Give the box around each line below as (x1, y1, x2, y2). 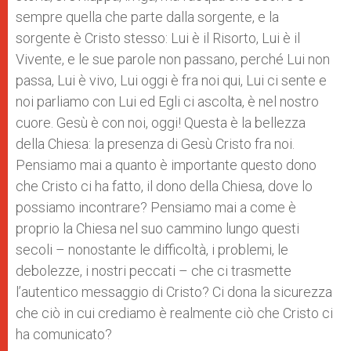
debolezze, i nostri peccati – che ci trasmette (16, 262, 291, 279)
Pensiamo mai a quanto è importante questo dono (16, 157, 317, 173)
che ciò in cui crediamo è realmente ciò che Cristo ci (16, 305, 333, 321)
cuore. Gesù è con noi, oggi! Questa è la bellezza (16, 114, 306, 131)
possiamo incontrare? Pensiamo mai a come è (16, 199, 296, 215)
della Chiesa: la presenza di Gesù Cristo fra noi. (16, 136, 295, 152)
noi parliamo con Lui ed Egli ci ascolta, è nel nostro (16, 93, 319, 110)
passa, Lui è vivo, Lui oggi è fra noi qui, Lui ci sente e (16, 72, 327, 89)
